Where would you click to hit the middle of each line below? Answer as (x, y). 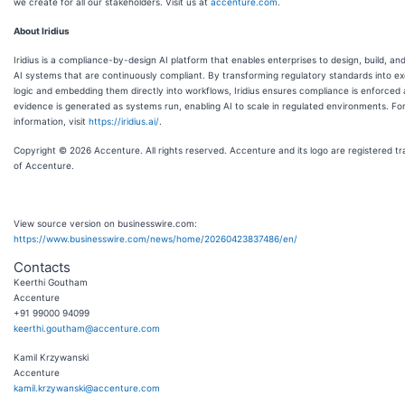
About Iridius (42, 30)
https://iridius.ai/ (124, 121)
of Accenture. (44, 165)
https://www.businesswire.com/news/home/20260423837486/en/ (155, 238)
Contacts (42, 267)
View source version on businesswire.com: (105, 223)
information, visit (51, 121)
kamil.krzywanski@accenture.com (87, 387)
